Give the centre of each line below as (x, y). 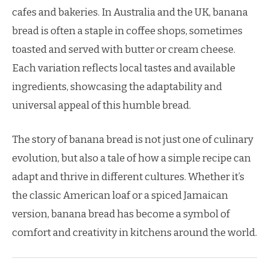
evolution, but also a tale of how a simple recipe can (131, 158)
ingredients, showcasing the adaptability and (117, 87)
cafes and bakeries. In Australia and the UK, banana (130, 12)
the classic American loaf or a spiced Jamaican (120, 195)
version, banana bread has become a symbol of (121, 214)
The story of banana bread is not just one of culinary (133, 139)
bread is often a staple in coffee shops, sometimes (127, 31)
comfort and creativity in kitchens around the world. (134, 232)
